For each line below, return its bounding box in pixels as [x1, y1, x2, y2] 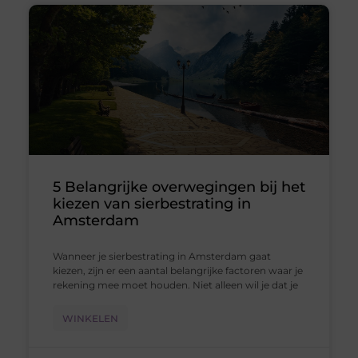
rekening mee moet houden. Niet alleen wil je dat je [52, 278, 298, 291]
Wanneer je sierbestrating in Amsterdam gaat [52, 249, 271, 262]
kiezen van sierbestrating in [52, 194, 251, 213]
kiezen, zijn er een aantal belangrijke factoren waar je [52, 264, 303, 276]
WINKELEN [62, 312, 118, 324]
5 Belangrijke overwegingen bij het [52, 177, 305, 196]
